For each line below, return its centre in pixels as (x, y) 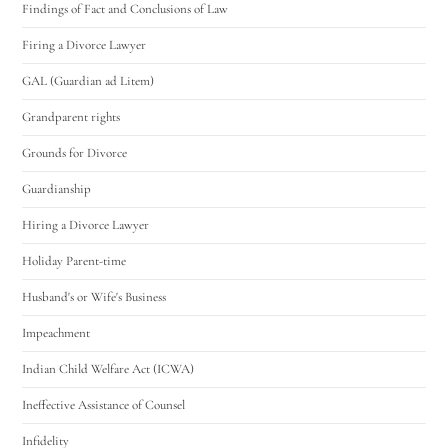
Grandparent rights (71, 116)
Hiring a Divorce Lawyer (86, 224)
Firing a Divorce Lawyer (84, 44)
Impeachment (56, 332)
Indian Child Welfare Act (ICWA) (108, 368)
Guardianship (57, 188)
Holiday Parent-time (74, 260)
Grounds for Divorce (75, 152)
